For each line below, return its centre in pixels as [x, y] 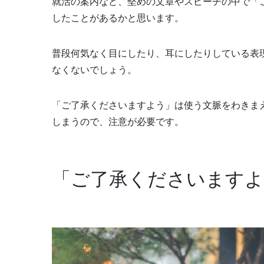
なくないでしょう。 [94, 69]
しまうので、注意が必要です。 [118, 121]
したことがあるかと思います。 [118, 17]
